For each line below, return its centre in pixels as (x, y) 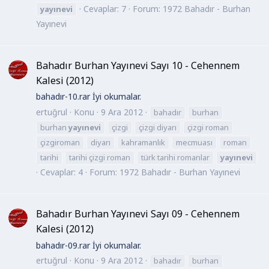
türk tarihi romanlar (175, 157)
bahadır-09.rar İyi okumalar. (89, 245)
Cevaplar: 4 (62, 172)
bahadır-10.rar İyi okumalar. (89, 97)
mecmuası (194, 142)
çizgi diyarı (158, 127)
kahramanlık (143, 142)
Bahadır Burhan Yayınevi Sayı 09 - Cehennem (138, 214)
